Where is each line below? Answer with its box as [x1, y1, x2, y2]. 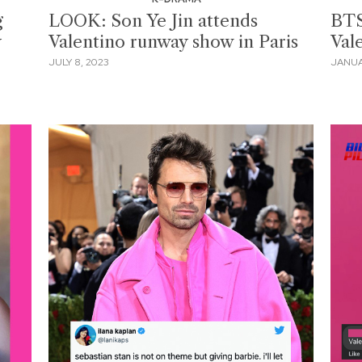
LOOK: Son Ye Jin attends [48, 10, 259, 31]
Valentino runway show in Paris [48, 31, 299, 52]
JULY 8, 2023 [48, 56, 110, 69]
